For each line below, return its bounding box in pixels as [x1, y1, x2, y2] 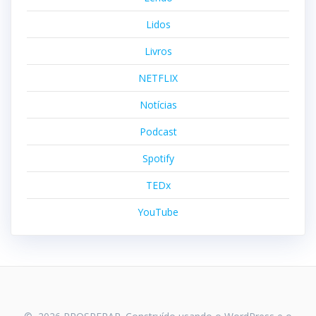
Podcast [139, 124, 177, 138]
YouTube [138, 205, 178, 219]
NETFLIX [138, 71, 178, 85]
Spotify [142, 151, 174, 165]
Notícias [139, 97, 177, 111]
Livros [144, 44, 172, 58]
